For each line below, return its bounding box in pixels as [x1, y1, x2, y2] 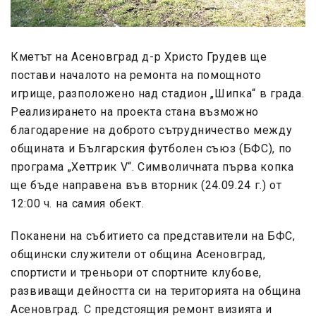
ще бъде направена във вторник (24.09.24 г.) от [11, 178, 282, 193]
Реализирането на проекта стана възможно [11, 105, 259, 119]
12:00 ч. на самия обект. [11, 197, 145, 211]
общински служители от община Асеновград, [11, 248, 266, 262]
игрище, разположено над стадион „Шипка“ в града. [11, 87, 305, 101]
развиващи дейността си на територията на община [11, 284, 302, 298]
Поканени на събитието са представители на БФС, [11, 229, 296, 243]
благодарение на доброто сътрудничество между [11, 123, 293, 138]
